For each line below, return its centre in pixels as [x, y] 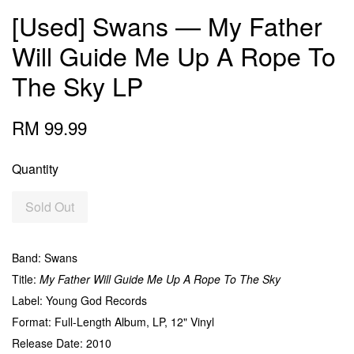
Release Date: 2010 [62, 343]
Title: [26, 279]
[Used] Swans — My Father [167, 26]
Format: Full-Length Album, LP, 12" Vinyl [113, 322]
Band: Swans [45, 258]
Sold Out [50, 207]
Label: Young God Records [79, 301]
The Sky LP [77, 86]
